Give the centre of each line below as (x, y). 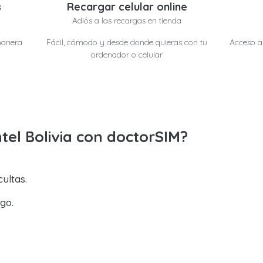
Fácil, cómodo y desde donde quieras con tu (127, 42)
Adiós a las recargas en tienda (127, 21)
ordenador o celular (127, 55)
